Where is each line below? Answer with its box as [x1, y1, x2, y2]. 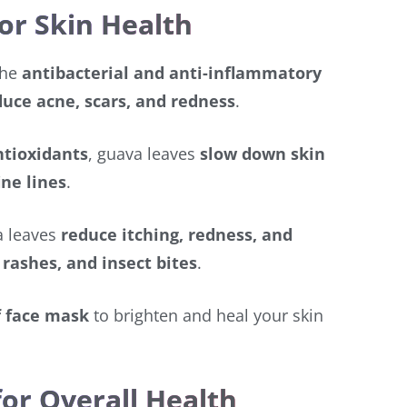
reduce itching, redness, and [61, 223, 293, 245]
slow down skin [200, 142, 325, 164]
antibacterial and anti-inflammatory [22, 61, 322, 84]
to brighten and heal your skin [89, 303, 323, 326]
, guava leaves [88, 142, 200, 164]
